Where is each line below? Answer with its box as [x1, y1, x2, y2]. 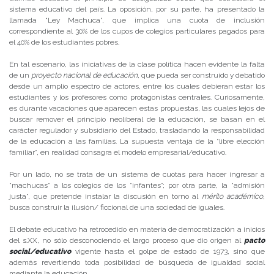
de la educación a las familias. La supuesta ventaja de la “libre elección [9, 136, 265, 146]
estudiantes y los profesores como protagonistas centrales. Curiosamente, [9, 92, 265, 102]
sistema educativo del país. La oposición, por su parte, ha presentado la [9, 4, 265, 13]
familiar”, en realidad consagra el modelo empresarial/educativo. [9, 147, 226, 157]
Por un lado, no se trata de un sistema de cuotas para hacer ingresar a [9, 169, 265, 179]
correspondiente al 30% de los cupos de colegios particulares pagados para [9, 26, 265, 35]
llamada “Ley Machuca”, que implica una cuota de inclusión [9, 15, 265, 24]
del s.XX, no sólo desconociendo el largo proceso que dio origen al [9, 235, 244, 245]
